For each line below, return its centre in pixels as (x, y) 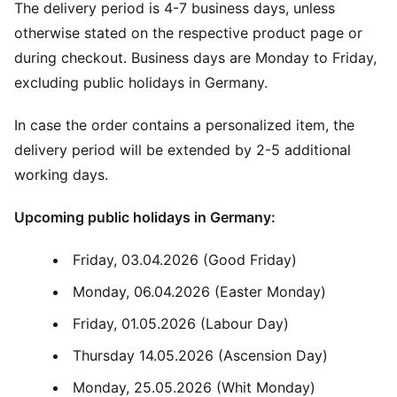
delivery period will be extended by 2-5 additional (183, 150)
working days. (61, 175)
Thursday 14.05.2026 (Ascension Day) (200, 355)
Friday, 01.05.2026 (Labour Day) (181, 323)
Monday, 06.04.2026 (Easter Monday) (199, 292)
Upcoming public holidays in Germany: (145, 217)
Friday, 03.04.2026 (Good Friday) (185, 260)
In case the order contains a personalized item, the (184, 125)
